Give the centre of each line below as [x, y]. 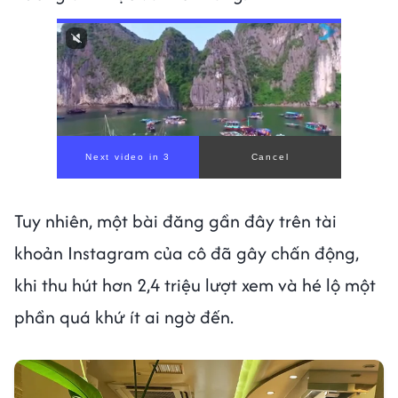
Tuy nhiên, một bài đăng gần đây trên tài [175, 221]
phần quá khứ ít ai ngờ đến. [124, 317]
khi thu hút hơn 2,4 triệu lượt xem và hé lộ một [195, 285]
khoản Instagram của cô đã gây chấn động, [187, 253]
